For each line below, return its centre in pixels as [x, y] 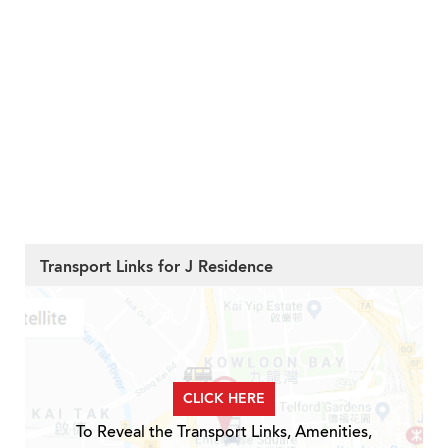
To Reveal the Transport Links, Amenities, [224, 432]
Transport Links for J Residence [156, 267]
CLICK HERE [224, 399]
